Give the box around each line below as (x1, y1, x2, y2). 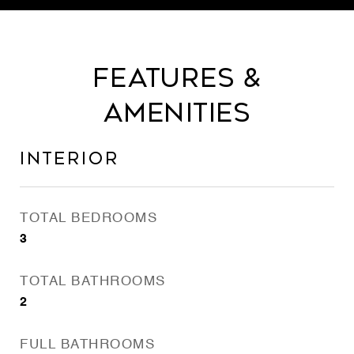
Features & (92, 63, 262, 93)
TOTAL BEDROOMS (20, 212, 157, 225)
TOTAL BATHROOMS (20, 275, 166, 288)
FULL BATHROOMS (20, 338, 155, 352)
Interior (20, 149, 119, 168)
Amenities (104, 98, 250, 128)
